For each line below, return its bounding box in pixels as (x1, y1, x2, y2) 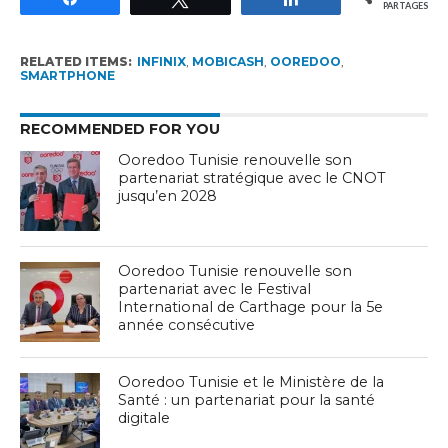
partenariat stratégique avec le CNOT (118, 168, 387, 187)
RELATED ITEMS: (19, 53, 132, 69)
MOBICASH (191, 53, 264, 69)
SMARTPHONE (19, 67, 115, 83)
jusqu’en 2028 (118, 186, 218, 205)
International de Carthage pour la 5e (118, 297, 384, 316)
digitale (118, 408, 171, 427)
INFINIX (136, 53, 186, 69)
